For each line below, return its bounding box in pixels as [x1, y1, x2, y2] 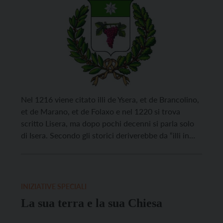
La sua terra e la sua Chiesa [20, 197, 162, 210]
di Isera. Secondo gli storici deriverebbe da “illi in [20, 130, 189, 140]
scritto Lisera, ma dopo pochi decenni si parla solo [20, 118, 194, 128]
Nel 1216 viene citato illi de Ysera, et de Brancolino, [20, 95, 199, 104]
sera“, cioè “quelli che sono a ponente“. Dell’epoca [20, 142, 191, 152]
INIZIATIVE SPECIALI [20, 182, 87, 191]
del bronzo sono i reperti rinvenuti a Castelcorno [20, 154, 190, 164]
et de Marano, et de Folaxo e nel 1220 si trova [20, 107, 180, 116]
